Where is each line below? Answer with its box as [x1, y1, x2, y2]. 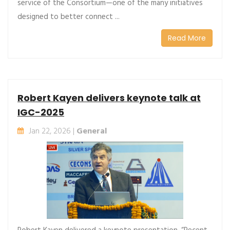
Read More [168, 33, 206, 44]
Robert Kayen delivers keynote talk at [17, 91, 201, 105]
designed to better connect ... [17, 11, 120, 24]
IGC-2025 [17, 106, 64, 119]
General [76, 125, 107, 139]
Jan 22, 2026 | [29, 125, 76, 139]
